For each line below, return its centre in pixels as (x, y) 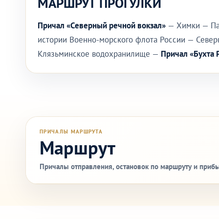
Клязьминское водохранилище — (99, 54)
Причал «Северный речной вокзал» (102, 25)
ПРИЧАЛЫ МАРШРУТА (71, 131)
